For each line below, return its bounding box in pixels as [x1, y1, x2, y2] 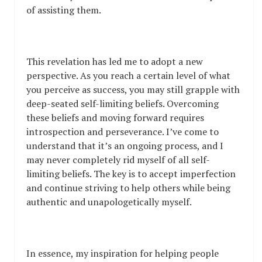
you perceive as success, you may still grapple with [26, 83, 240, 96]
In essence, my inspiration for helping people [26, 247, 219, 260]
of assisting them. [26, 4, 101, 17]
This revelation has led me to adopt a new [26, 55, 203, 68]
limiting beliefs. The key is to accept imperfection [26, 167, 236, 181]
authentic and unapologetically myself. [26, 195, 192, 209]
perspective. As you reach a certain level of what [26, 69, 230, 82]
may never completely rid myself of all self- [26, 153, 210, 167]
